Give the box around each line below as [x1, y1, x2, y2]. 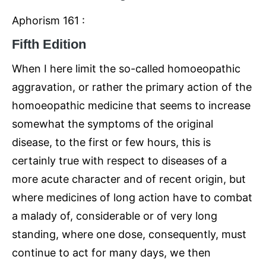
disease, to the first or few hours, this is [12, 136, 211, 148]
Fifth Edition [12, 37, 86, 52]
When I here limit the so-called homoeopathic [12, 62, 240, 75]
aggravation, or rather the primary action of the [12, 81, 252, 93]
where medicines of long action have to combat [12, 191, 252, 204]
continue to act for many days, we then [12, 246, 211, 259]
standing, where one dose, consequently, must [12, 228, 246, 240]
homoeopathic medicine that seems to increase [12, 99, 251, 112]
